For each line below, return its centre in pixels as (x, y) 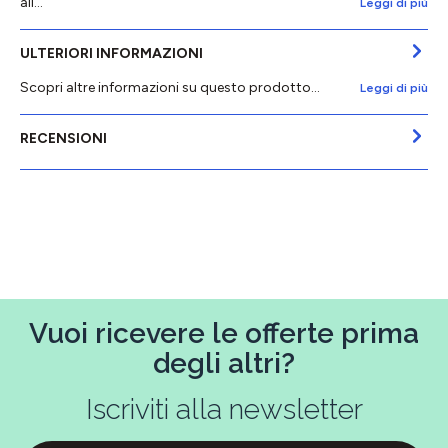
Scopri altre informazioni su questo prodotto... (170, 87)
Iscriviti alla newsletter (224, 409)
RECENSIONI (63, 139)
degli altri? (224, 363)
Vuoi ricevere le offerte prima (224, 333)
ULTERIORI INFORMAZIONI (111, 54)
